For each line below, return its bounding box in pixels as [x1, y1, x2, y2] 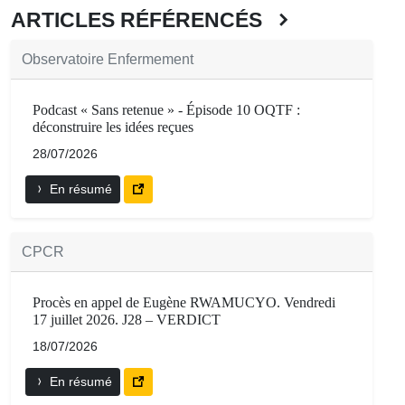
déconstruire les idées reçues [33, 119, 193, 136]
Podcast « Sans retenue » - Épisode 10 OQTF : [33, 102, 300, 118]
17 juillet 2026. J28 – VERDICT [33, 312, 221, 328]
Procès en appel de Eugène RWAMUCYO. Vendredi [33, 295, 335, 311]
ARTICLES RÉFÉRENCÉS [11, 8, 273, 33]
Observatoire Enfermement [22, 52, 193, 68]
